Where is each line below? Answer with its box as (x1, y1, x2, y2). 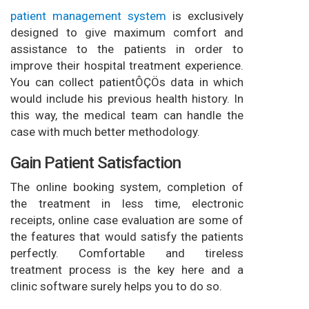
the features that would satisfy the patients (10, 229, 243, 243)
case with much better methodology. (10, 124, 200, 139)
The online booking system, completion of (10, 179, 243, 194)
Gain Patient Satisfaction (10, 152, 181, 172)
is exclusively (166, 8, 243, 23)
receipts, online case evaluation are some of (10, 212, 243, 227)
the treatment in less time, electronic (10, 196, 243, 210)
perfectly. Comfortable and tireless (10, 246, 243, 260)
